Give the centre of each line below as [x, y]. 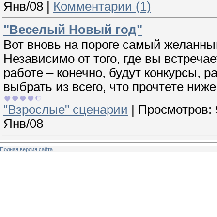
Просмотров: [175, 109]
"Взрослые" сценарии [66, 109]
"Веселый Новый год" [73, 29]
